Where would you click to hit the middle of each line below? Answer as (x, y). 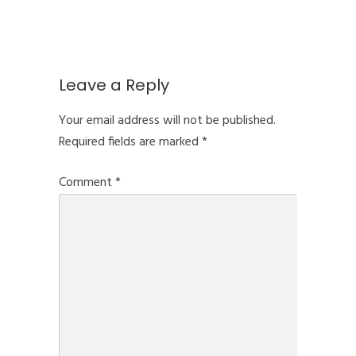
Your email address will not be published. (167, 121)
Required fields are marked (130, 142)
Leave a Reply (114, 85)
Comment (87, 183)
